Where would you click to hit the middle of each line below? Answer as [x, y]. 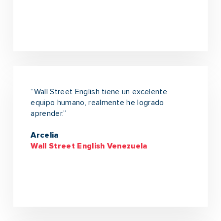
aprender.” [49, 113]
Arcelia [45, 135]
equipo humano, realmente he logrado [97, 102]
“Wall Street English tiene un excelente [99, 92]
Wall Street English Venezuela [89, 146]
